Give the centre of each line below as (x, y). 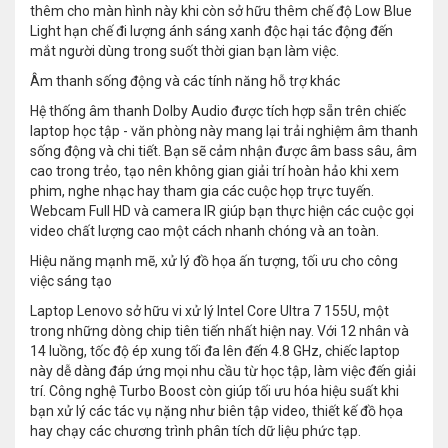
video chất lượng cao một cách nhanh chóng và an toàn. (204, 231)
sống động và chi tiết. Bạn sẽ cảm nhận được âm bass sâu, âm (223, 151)
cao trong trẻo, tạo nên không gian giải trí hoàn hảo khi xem (214, 171)
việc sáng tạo (71, 281)
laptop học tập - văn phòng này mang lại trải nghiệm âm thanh (224, 131)
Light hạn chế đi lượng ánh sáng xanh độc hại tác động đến (211, 31)
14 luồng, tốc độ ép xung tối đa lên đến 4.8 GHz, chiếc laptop (215, 351)
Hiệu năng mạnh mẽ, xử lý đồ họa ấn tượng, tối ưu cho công (214, 261)
